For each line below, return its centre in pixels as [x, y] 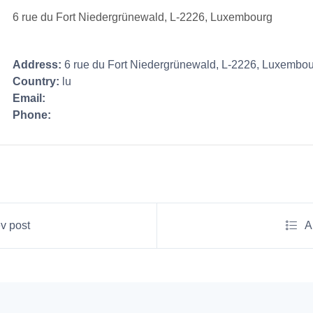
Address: [37, 65]
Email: [29, 98]
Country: [36, 81]
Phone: [32, 115]
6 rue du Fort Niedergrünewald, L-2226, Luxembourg [143, 17]
